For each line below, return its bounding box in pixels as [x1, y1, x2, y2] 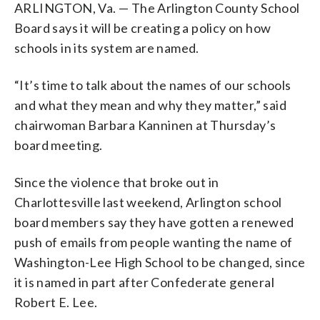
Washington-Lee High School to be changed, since [14, 254, 306, 270]
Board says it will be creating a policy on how [14, 19, 271, 36]
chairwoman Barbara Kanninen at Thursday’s [14, 116, 276, 133]
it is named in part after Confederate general [14, 274, 274, 290]
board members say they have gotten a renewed [14, 214, 294, 230]
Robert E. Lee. [14, 294, 98, 310]
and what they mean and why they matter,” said [14, 96, 286, 113]
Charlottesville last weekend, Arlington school [14, 194, 282, 210]
